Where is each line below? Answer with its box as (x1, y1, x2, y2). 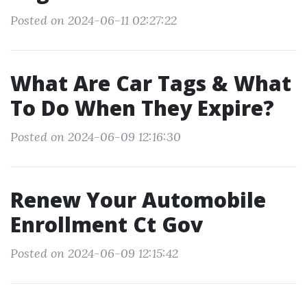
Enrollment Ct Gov (10, 210, 203, 238)
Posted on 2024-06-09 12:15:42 (10, 245, 178, 261)
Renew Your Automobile (10, 186, 266, 214)
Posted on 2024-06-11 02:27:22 (10, 12, 177, 28)
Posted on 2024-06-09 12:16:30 (10, 129, 181, 145)
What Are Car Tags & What (10, 69, 291, 97)
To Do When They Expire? (10, 94, 274, 122)
